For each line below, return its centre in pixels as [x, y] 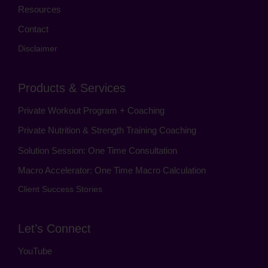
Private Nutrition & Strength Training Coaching [107, 130]
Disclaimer [38, 48]
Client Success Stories [60, 190]
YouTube [35, 251]
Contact [33, 29]
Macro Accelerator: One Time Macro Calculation [112, 170]
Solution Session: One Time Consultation [98, 150]
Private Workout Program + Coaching [92, 110]
